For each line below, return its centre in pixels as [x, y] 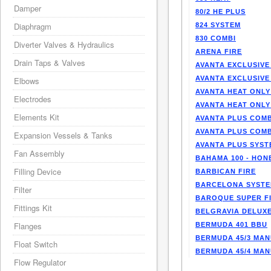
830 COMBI [216, 38]
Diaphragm [33, 26]
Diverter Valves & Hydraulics [64, 44]
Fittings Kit [33, 208]
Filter [23, 190]
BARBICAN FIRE [226, 171]
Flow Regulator [40, 262]
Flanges [28, 226]
